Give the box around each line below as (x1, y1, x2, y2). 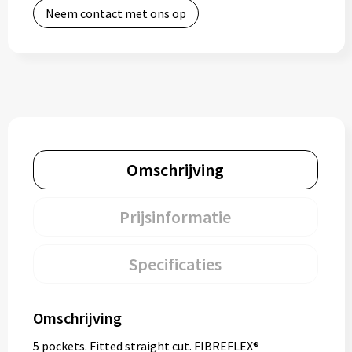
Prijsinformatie (119, 206, 231, 228)
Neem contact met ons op (45, 5, 186, 21)
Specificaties (129, 253, 222, 275)
